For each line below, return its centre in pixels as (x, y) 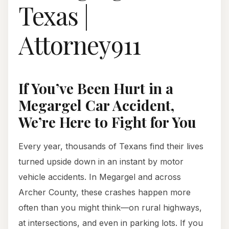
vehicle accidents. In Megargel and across (100, 177)
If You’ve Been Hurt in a (96, 88)
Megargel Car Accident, (96, 105)
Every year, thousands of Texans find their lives (111, 146)
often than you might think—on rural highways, (110, 208)
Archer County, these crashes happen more (105, 192)
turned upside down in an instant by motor (101, 162)
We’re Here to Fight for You (107, 122)
